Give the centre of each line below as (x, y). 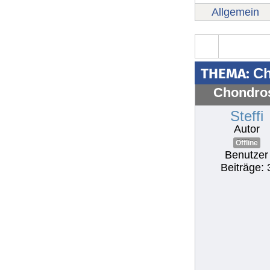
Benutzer (246, 155)
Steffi (246, 116)
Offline (246, 143)
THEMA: (227, 74)
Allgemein (235, 12)
